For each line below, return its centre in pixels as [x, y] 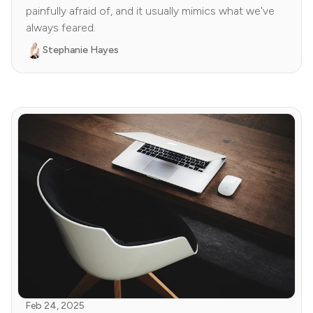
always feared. [61, 28]
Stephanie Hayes [81, 50]
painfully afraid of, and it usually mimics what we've [150, 11]
